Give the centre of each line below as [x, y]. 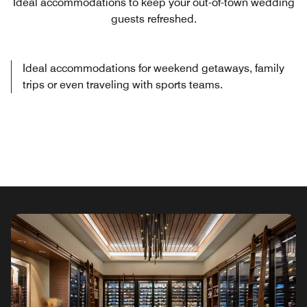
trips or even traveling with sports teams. [123, 85]
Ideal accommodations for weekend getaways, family [153, 69]
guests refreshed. [153, 19]
